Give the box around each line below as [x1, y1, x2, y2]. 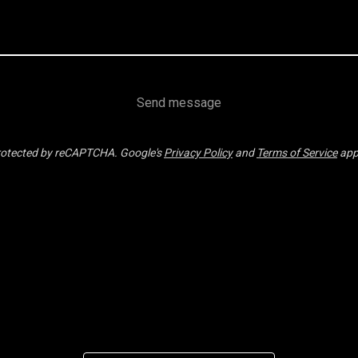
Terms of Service [257, 146, 337, 159]
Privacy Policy [164, 146, 233, 159]
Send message [137, 95, 221, 110]
